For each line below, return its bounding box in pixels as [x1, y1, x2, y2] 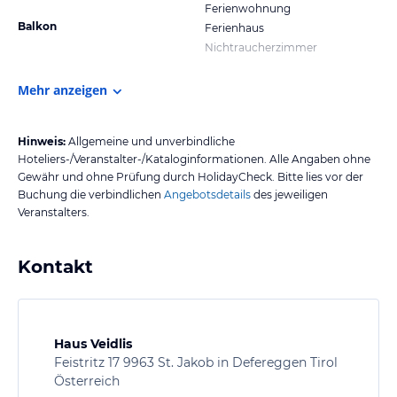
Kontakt [18, 255, 93, 277]
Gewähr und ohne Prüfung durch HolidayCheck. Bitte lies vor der [18, 169, 363, 183]
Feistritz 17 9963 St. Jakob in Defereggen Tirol [54, 354, 338, 370]
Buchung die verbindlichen [18, 187, 161, 201]
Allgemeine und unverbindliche [68, 134, 235, 148]
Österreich [54, 372, 120, 389]
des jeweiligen [251, 187, 328, 201]
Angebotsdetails [164, 187, 251, 201]
